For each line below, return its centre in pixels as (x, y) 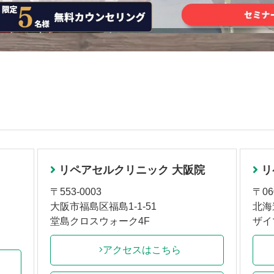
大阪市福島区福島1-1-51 (103, 206)
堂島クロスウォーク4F (100, 221)
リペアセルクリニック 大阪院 (131, 170)
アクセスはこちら (142, 250)
